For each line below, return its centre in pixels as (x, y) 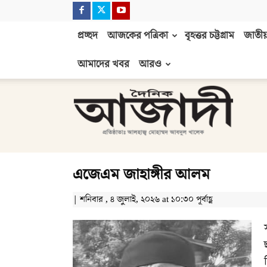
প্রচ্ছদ (88, 36)
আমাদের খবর (103, 65)
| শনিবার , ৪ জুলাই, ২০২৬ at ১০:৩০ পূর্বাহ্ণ (143, 200)
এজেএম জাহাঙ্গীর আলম (141, 175)
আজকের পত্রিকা (138, 36)
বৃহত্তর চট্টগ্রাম (209, 36)
